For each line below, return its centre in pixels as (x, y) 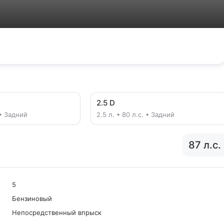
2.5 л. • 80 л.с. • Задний (135, 114)
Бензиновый (32, 198)
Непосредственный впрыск (57, 212)
